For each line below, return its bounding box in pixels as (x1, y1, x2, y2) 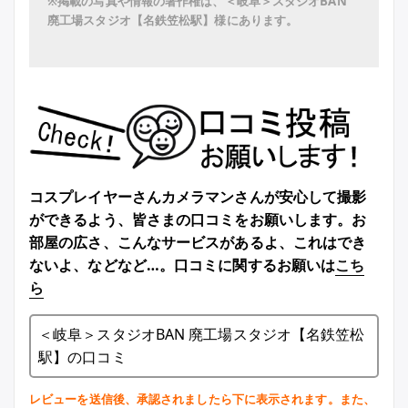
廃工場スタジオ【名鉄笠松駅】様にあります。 (47, 12, 299, 29)
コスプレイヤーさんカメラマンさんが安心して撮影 (29, 187, 367, 207)
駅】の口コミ (38, 347, 127, 367)
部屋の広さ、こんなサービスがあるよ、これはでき (29, 232, 367, 252)
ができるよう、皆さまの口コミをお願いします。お (29, 209, 367, 229)
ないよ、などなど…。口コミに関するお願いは (29, 255, 336, 275)
